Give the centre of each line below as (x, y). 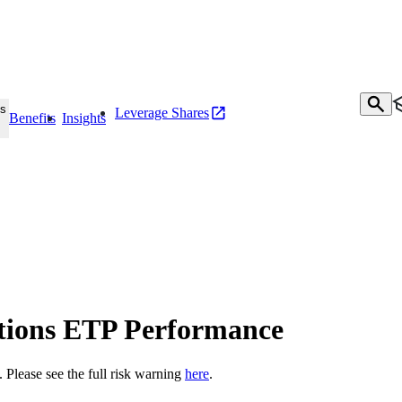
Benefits (32, 118)
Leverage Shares (162, 113)
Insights (84, 118)
